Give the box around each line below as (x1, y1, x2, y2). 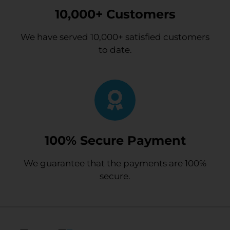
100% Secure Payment (44, 133, 186, 148)
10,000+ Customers (54, 6, 176, 22)
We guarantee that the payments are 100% (24, 158, 206, 169)
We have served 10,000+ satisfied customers (21, 31, 209, 42)
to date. (98, 44, 132, 55)
